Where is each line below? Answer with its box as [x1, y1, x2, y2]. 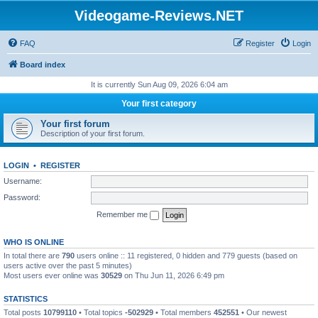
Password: [4, 192, 40, 202]
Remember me [97, 209, 150, 219]
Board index [20, 60, 65, 69]
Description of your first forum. [40, 129, 145, 138]
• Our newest [239, 307, 287, 317]
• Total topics [77, 307, 125, 317]
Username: [4, 176, 42, 185]
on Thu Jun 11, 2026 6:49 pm [122, 270, 224, 280]
